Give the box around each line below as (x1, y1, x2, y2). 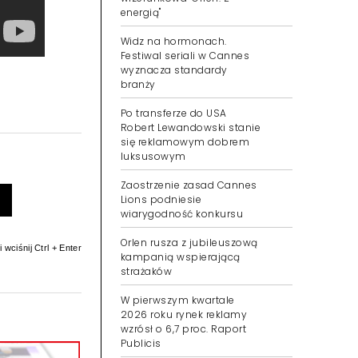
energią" (121, 6, 161, 19)
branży (121, 78, 156, 91)
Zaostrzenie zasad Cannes (121, 178, 257, 192)
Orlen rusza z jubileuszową (121, 236, 258, 249)
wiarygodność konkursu (121, 207, 244, 221)
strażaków (121, 265, 173, 278)
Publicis (121, 336, 161, 350)
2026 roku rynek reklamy (121, 308, 248, 321)
